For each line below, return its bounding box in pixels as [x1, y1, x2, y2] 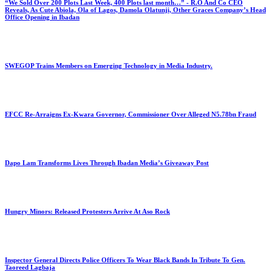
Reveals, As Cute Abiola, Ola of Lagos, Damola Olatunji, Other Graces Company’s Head [5, 6, 266, 14]
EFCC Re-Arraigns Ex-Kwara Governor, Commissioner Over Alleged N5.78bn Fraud [5, 110, 256, 118]
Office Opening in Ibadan [5, 13, 80, 21]
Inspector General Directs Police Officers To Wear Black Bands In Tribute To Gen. [5, 256, 245, 264]
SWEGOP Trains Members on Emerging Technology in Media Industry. [5, 62, 212, 70]
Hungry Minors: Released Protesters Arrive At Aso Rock [5, 208, 170, 216]
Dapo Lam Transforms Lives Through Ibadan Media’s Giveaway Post [5, 159, 209, 167]
